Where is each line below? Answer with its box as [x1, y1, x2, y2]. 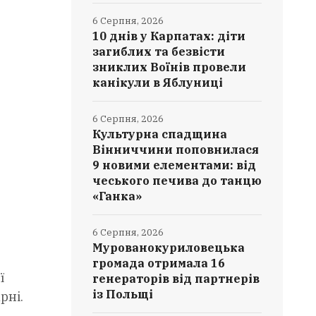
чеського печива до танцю [92, 174, 262, 188]
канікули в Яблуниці [92, 75, 224, 90]
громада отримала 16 [92, 256, 226, 270]
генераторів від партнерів [92, 272, 260, 286]
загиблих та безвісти [92, 44, 226, 59]
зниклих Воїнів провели [92, 60, 247, 74]
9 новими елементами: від [92, 158, 257, 172]
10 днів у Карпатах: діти [92, 29, 246, 43]
